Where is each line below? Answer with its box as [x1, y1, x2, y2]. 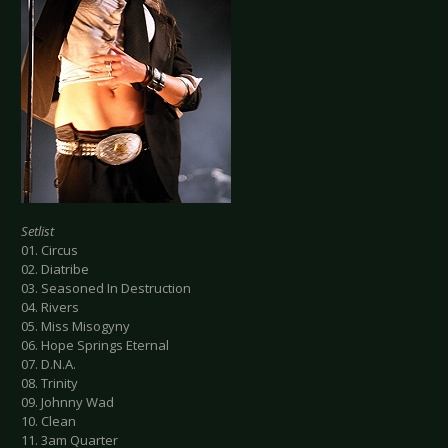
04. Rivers [21, 298, 79, 317]
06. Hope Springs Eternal [21, 336, 169, 355]
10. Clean [21, 412, 76, 431]
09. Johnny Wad [21, 393, 114, 412]
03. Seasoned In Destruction [21, 279, 191, 298]
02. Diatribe [21, 260, 89, 279]
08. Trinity [21, 374, 78, 393]
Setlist [21, 222, 54, 241]
